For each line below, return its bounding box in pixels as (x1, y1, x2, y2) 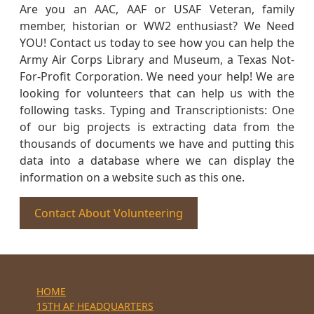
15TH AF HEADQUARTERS (36, 299, 153, 313)
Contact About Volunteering (34, 205, 183, 221)
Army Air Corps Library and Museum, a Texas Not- (20, 51, 294, 67)
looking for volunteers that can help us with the (20, 85, 294, 101)
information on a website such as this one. (20, 169, 245, 185)
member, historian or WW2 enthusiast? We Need (20, 18, 294, 34)
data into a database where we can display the (20, 152, 294, 168)
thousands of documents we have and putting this (20, 135, 294, 151)
